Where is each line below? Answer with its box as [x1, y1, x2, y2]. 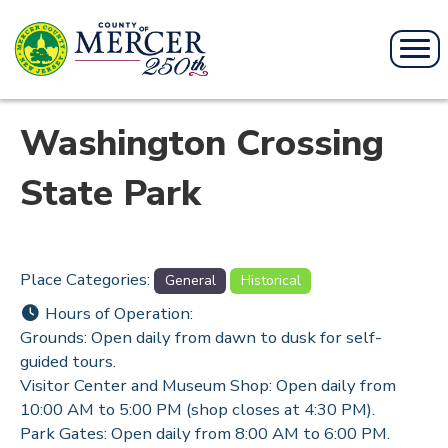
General [164, 270, 216, 290]
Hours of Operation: [45, 302, 193, 326]
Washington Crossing [20, 118, 384, 168]
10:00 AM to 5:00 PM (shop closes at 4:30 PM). [20, 398, 375, 422]
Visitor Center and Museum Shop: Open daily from [20, 374, 396, 398]
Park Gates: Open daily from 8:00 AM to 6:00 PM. [20, 422, 390, 446]
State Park [20, 168, 201, 218]
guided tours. [20, 350, 116, 374]
